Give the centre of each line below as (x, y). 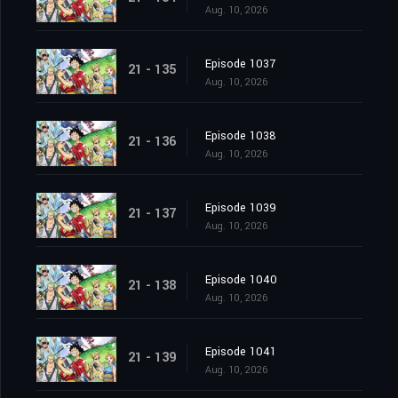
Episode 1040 (241, 280)
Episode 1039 (241, 208)
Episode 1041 (241, 352)
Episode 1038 (241, 136)
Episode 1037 (240, 64)
